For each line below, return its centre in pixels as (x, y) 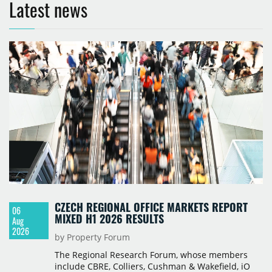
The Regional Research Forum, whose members (151, 254)
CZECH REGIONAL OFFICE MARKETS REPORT (151, 207)
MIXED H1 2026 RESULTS (109, 218)
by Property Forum (92, 237)
